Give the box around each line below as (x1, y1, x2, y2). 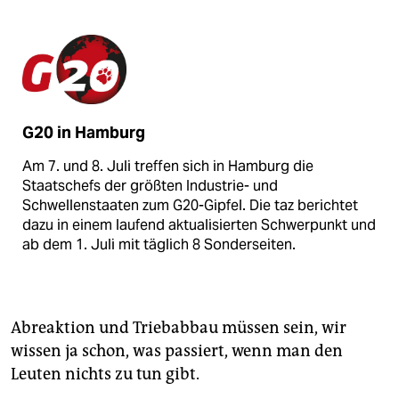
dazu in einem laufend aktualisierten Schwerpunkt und (22, 215, 376, 234)
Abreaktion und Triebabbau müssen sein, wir (11, 317, 346, 338)
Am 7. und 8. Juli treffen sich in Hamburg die (22, 156, 313, 175)
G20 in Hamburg (22, 122, 145, 142)
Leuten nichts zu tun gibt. (11, 363, 199, 384)
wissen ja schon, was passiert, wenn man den (11, 340, 343, 361)
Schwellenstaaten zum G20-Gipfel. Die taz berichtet (22, 195, 358, 215)
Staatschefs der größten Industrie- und (22, 175, 278, 195)
